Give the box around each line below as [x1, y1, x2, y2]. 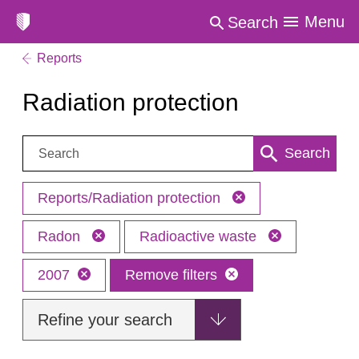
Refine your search [38, 311, 172, 329]
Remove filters [125, 267, 217, 283]
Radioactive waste [139, 228, 260, 244]
